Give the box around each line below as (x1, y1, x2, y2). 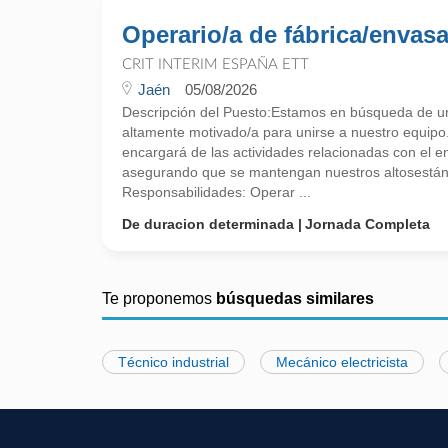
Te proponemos (102, 290, 216, 307)
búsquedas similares (216, 290, 374, 307)
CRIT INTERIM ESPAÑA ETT (122, 57, 309, 72)
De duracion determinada (122, 216, 294, 232)
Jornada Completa (305, 216, 430, 232)
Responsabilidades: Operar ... (122, 184, 311, 200)
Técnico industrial (118, 354, 229, 370)
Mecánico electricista (276, 354, 408, 370)
